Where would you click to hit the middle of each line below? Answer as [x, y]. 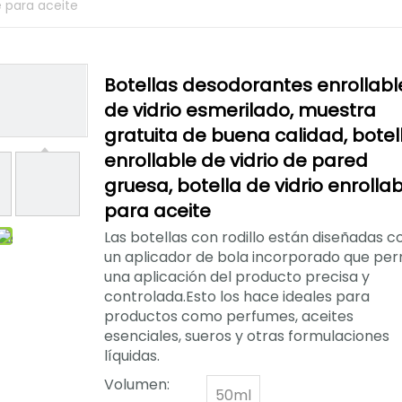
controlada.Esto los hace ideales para [237, 297]
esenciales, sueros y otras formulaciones [247, 336]
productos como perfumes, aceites [229, 316]
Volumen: [137, 385]
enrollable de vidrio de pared [236, 161]
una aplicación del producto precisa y [237, 277]
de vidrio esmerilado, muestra [240, 110]
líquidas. [132, 356]
